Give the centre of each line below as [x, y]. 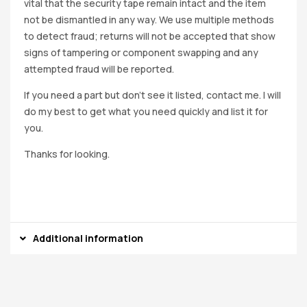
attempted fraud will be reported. [99, 69]
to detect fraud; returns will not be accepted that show [150, 36]
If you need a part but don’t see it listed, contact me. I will [152, 95]
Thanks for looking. [67, 153]
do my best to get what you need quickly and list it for [146, 111]
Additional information [88, 238]
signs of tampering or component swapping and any [141, 52]
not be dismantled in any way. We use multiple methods [149, 19]
